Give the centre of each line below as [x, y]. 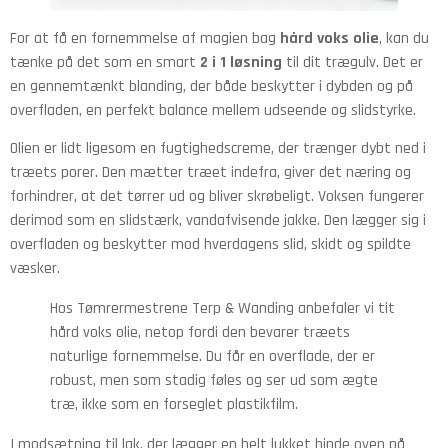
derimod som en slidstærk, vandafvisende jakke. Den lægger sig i [218, 221]
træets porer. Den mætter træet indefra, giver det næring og [210, 173]
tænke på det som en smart [105, 62]
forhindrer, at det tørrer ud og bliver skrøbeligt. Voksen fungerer [217, 197]
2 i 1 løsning [241, 62]
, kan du [404, 38]
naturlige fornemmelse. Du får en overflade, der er [212, 357]
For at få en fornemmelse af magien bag [145, 38]
